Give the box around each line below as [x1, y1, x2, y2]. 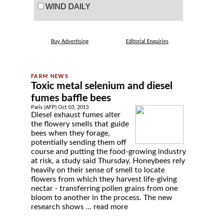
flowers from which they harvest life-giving [31, 175, 177, 183]
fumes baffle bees [31, 93, 111, 103]
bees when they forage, [31, 129, 110, 137]
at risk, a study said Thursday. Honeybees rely [31, 157, 185, 165]
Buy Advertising [51, 39, 89, 44]
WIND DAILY [46, 2, 91, 11]
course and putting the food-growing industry [31, 148, 186, 155]
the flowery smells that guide [31, 120, 129, 128]
